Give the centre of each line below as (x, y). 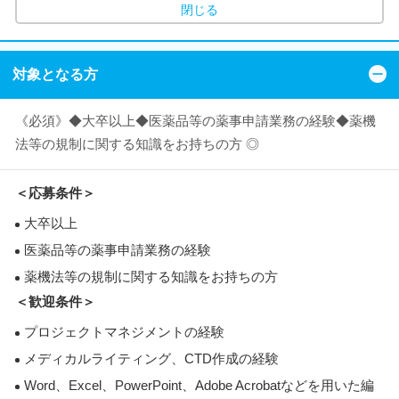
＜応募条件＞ (55, 193)
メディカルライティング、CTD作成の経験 (151, 358)
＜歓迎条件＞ (55, 301)
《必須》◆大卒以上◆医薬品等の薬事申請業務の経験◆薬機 (195, 121)
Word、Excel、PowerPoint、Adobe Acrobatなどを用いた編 (199, 385)
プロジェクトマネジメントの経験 (124, 332)
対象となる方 (55, 74)
